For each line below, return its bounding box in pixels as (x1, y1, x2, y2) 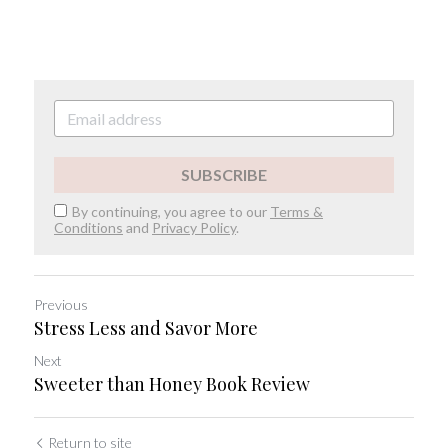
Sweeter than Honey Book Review (34, 372, 310, 396)
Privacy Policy (152, 219, 236, 236)
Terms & (270, 203, 323, 220)
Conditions (54, 219, 123, 236)
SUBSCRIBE (181, 165, 267, 184)
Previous (34, 296, 88, 313)
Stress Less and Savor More (34, 316, 266, 340)
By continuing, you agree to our (72, 203, 270, 220)
